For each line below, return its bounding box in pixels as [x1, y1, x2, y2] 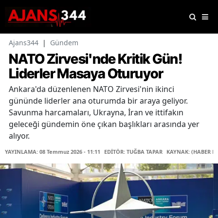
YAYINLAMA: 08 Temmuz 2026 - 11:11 [5, 148, 100, 156]
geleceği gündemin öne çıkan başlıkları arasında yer [9, 119, 200, 130]
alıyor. [9, 130, 30, 142]
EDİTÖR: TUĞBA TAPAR [104, 148, 163, 156]
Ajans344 [9, 38, 38, 48]
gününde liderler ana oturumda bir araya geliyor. [9, 95, 188, 107]
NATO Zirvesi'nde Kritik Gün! [9, 51, 182, 68]
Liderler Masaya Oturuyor [9, 65, 163, 82]
